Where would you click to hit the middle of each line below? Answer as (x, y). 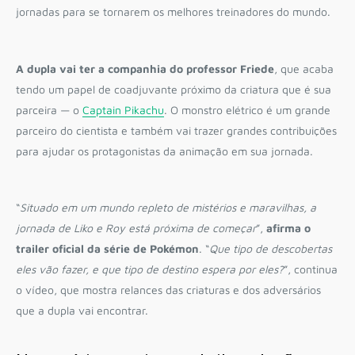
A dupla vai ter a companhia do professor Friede (145, 68)
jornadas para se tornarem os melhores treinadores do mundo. (173, 12)
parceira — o (48, 109)
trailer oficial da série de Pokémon (107, 249)
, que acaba (304, 68)
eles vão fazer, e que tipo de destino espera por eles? (150, 269)
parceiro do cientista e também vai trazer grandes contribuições (176, 130)
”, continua (311, 269)
